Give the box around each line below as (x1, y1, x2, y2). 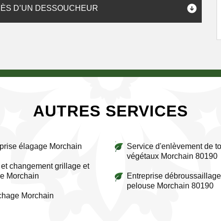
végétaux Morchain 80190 (127, 152, 218, 160)
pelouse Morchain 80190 (127, 182, 214, 190)
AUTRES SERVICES (33, 102, 188, 120)
